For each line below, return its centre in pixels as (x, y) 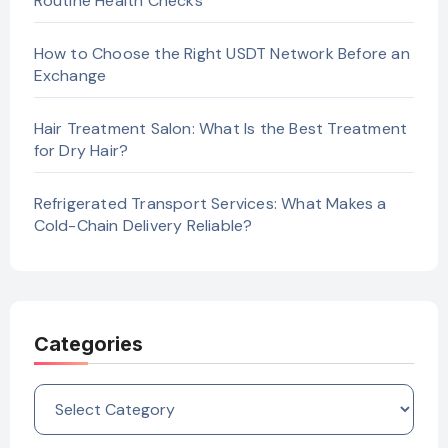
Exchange (70, 76)
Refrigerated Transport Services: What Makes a (210, 204)
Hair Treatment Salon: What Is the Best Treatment (220, 129)
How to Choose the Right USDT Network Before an (221, 54)
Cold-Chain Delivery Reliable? (143, 226)
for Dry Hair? (81, 151)
